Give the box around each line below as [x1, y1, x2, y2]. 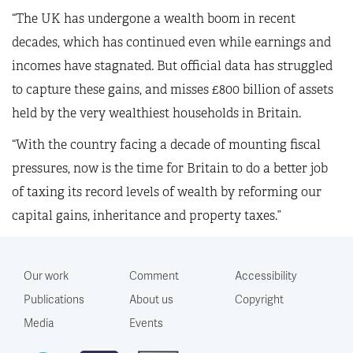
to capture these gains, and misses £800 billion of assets [12, 80, 333, 98]
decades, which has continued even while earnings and [12, 33, 331, 50]
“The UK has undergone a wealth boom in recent [12, 9, 295, 27]
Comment [129, 267, 179, 283]
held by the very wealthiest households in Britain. [12, 104, 301, 121]
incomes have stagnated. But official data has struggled [12, 57, 333, 74]
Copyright [235, 291, 284, 307]
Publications [24, 291, 84, 307]
